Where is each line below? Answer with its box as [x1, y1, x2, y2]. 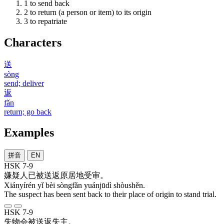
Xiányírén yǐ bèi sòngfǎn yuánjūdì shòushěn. [4, 181, 145, 190]
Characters [4, 35, 61, 49]
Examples [4, 126, 54, 139]
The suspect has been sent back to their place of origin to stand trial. [4, 190, 216, 199]
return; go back [4, 107, 51, 116]
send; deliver [4, 78, 44, 87]
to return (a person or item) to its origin [30, 7, 151, 16]
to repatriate [30, 16, 67, 25]
